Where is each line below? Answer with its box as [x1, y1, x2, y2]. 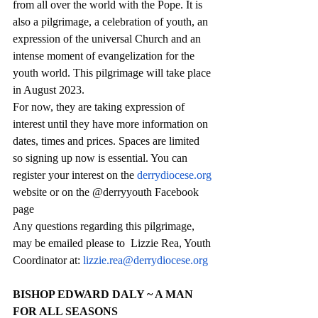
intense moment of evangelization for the [13, 50, 197, 62]
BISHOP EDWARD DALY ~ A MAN [13, 288, 196, 301]
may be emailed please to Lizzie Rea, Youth [13, 237, 214, 250]
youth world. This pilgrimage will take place [13, 67, 214, 79]
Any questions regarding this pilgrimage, [13, 220, 197, 233]
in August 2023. [13, 84, 84, 97]
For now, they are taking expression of [13, 101, 187, 114]
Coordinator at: [13, 254, 83, 267]
